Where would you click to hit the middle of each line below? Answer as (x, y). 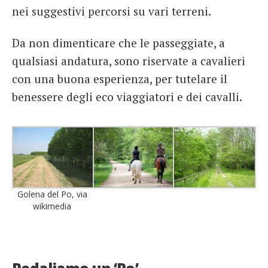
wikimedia (52, 206)
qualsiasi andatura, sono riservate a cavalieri (129, 61)
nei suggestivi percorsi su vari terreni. (112, 11)
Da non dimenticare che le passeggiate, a (118, 43)
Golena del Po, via (52, 194)
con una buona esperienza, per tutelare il (120, 79)
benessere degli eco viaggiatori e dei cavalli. (127, 97)
